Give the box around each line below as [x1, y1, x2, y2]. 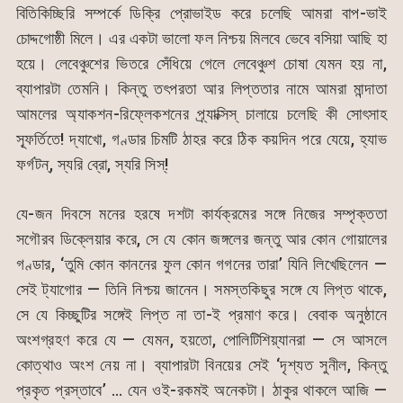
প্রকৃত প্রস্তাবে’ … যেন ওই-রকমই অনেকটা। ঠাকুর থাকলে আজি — [15, 380, 388, 399]
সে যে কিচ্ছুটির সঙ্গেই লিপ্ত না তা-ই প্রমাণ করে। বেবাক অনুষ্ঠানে [15, 304, 388, 324]
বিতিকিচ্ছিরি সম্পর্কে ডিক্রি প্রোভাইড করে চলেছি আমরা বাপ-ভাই [15, 3, 388, 22]
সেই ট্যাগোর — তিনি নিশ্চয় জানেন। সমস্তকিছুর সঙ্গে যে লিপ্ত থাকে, [15, 279, 388, 299]
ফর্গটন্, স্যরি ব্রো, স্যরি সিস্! [15, 154, 169, 174]
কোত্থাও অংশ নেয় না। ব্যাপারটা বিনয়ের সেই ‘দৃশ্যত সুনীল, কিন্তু [15, 354, 388, 374]
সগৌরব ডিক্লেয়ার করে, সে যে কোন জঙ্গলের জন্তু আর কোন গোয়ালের [15, 228, 388, 248]
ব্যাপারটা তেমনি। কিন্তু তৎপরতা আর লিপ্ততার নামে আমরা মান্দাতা [15, 78, 388, 98]
